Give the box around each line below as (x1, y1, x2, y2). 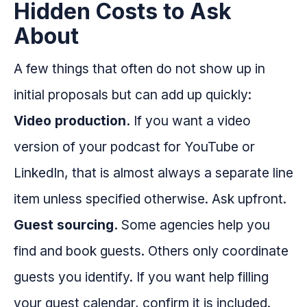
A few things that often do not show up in (14, 60, 265, 77)
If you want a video (130, 112, 251, 130)
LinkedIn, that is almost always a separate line (14, 164, 293, 182)
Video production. (14, 112, 130, 130)
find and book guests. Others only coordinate (14, 243, 288, 260)
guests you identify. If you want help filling (14, 269, 269, 286)
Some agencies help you (118, 217, 270, 234)
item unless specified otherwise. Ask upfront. (14, 191, 286, 208)
